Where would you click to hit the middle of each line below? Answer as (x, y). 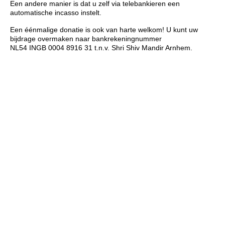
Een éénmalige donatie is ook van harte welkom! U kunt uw (104, 30)
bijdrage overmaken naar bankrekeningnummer (86, 39)
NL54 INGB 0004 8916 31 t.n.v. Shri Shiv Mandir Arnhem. (101, 48)
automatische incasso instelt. (56, 13)
